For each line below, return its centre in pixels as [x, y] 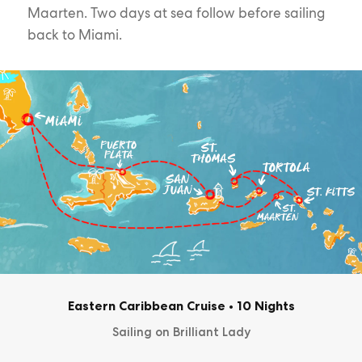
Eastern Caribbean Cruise [146, 305]
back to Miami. [74, 34]
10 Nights [264, 305]
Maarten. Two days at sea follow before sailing [176, 13]
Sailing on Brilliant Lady [181, 332]
